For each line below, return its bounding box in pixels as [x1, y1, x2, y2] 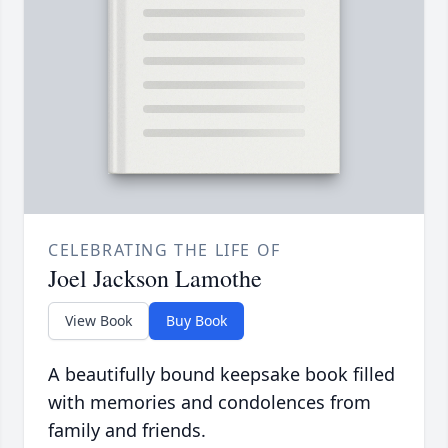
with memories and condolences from [48, 390, 371, 415]
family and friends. [48, 418, 206, 443]
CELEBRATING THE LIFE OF [48, 239, 281, 262]
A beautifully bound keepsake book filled [48, 362, 395, 387]
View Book [65, 311, 132, 331]
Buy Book [166, 311, 227, 331]
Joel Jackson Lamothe [48, 262, 262, 295]
